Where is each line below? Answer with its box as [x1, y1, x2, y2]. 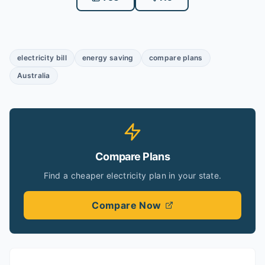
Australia [17, 71, 50, 80]
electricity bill [17, 53, 67, 62]
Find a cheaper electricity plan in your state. [43, 170, 222, 180]
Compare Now [92, 199, 161, 211]
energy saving [82, 53, 134, 62]
